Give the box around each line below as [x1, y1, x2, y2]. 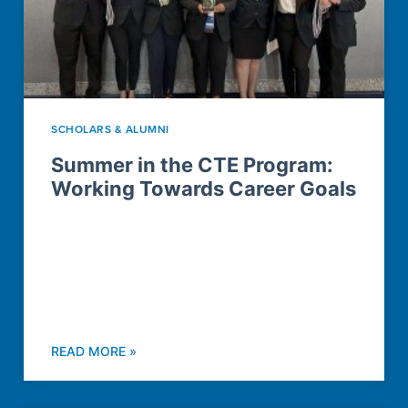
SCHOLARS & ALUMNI [51, 121, 169, 138]
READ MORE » [51, 343, 137, 360]
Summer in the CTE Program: [51, 153, 333, 178]
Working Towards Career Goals [51, 177, 356, 201]
